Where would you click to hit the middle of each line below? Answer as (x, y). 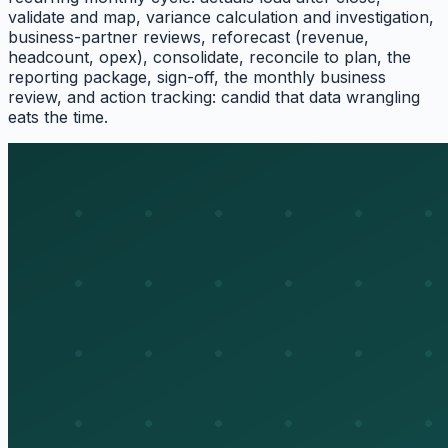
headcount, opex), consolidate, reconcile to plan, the (209, 57)
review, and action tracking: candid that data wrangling (214, 97)
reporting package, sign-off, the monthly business (197, 77)
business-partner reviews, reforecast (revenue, (188, 37)
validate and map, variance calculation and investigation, (221, 17)
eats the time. (58, 117)
